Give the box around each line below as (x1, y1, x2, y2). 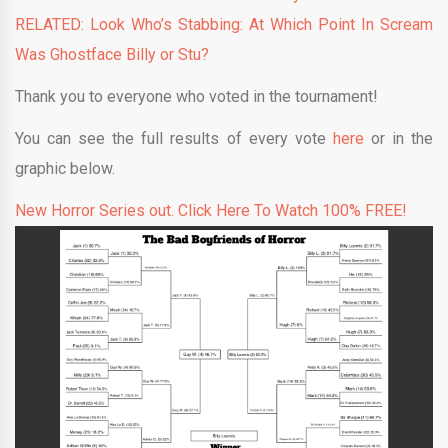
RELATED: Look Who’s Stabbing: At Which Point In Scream (15, 14, 433, 34)
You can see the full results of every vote (15, 128, 333, 148)
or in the (363, 128, 433, 148)
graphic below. (15, 158, 119, 178)
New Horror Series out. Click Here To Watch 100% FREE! (15, 200, 407, 220)
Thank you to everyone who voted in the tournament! (15, 86, 382, 106)
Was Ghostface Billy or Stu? (15, 44, 209, 64)
